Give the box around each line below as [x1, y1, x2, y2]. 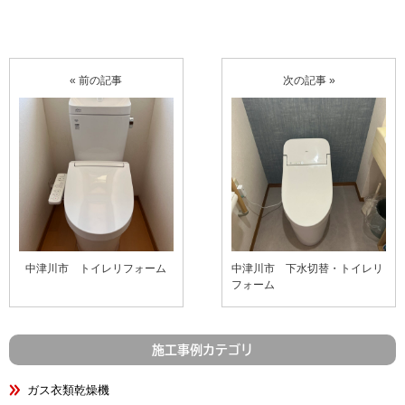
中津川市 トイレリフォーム [25, 262, 167, 276]
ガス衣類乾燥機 [27, 383, 109, 398]
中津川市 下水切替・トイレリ [231, 262, 384, 276]
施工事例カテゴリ [152, 344, 253, 357]
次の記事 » [282, 73, 335, 87]
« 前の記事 [70, 73, 123, 87]
